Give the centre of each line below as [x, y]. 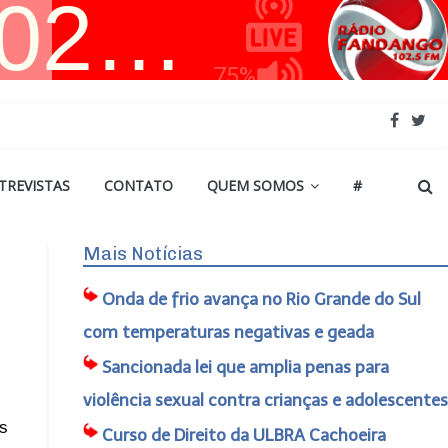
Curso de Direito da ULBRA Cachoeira [243, 435]
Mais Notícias [142, 254]
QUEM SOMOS [255, 185]
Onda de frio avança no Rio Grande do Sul [261, 299]
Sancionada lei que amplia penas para [245, 367]
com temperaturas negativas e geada [228, 332]
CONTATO [138, 185]
